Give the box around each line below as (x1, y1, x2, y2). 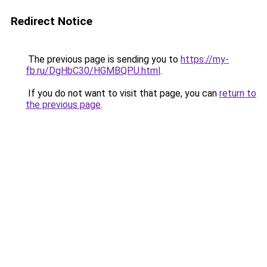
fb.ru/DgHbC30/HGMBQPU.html (26, 65, 160, 76)
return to (219, 88, 256, 99)
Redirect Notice (11, 14, 92, 28)
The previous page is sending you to (26, 54, 181, 65)
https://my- (181, 54, 229, 65)
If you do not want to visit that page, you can (26, 88, 219, 99)
